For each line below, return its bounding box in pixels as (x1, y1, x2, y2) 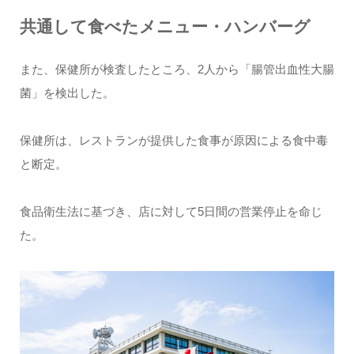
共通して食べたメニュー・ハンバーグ (19, 17, 311, 36)
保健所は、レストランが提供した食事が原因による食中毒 (19, 133, 328, 147)
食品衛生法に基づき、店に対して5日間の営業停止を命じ (19, 204, 322, 218)
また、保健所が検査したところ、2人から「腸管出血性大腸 (19, 62, 334, 76)
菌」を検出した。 (19, 85, 115, 100)
